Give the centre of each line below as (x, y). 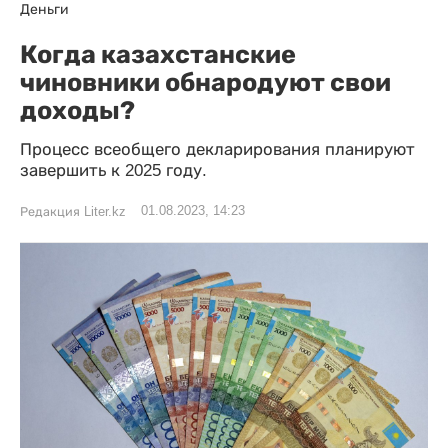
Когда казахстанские (158, 54)
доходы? (77, 110)
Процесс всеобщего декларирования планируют (217, 149)
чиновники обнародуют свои (205, 82)
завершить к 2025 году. (113, 170)
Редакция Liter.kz (73, 212)
